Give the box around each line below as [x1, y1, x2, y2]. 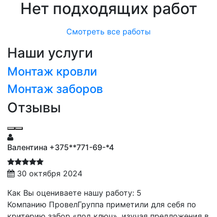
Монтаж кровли [7, 64, 97, 78]
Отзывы [7, 99, 61, 116]
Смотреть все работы [66, 26, 151, 36]
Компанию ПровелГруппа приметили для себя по [7, 199, 196, 209]
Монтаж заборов [7, 81, 103, 96]
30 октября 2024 [17, 168, 82, 178]
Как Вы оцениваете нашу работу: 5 [7, 187, 141, 198]
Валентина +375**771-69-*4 [7, 142, 114, 152]
